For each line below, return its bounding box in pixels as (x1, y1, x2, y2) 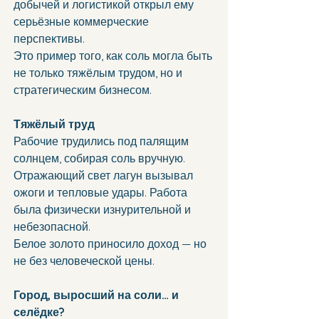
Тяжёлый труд (14, 117, 95, 132)
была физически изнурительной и (14, 202, 194, 217)
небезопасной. (14, 219, 90, 234)
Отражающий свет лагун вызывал (14, 168, 196, 183)
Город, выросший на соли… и (14, 288, 182, 303)
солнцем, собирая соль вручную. (14, 151, 188, 166)
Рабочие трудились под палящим (14, 134, 192, 149)
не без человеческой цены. (14, 253, 155, 268)
